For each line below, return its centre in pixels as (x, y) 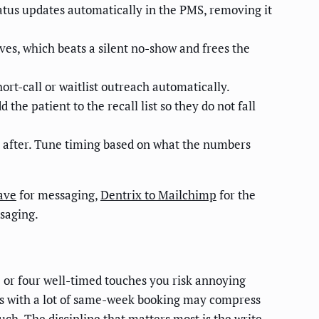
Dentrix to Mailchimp (158, 195)
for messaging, (58, 195)
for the (236, 195)
